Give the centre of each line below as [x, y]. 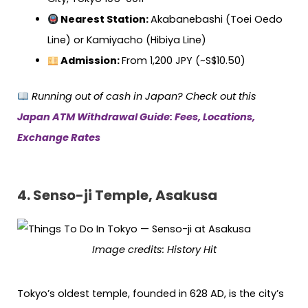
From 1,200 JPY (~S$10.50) [184, 61]
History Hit [191, 249]
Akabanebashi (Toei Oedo [217, 20]
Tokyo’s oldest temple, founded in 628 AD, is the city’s [151, 294]
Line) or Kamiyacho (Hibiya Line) [126, 40]
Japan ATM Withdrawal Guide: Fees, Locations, [136, 117]
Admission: [90, 61]
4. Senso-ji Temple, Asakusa [117, 195]
